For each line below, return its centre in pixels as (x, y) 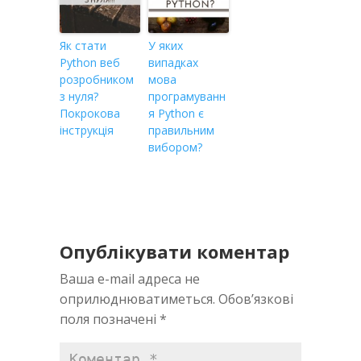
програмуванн (187, 96)
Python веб (90, 62)
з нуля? (79, 96)
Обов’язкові (256, 299)
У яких (166, 45)
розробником (97, 79)
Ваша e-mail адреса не (130, 278)
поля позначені (110, 319)
